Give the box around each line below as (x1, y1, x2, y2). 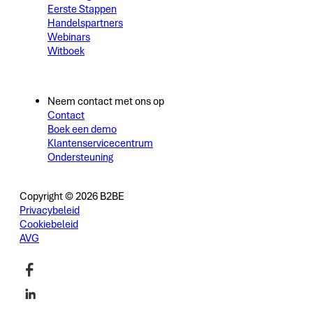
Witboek (48, 44, 85, 59)
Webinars (48, 30, 90, 45)
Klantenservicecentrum (48, 136, 153, 151)
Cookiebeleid (20, 217, 78, 232)
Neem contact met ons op (48, 94, 164, 109)
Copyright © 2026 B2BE (20, 189, 124, 204)
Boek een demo (48, 122, 117, 137)
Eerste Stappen (48, 2, 117, 17)
